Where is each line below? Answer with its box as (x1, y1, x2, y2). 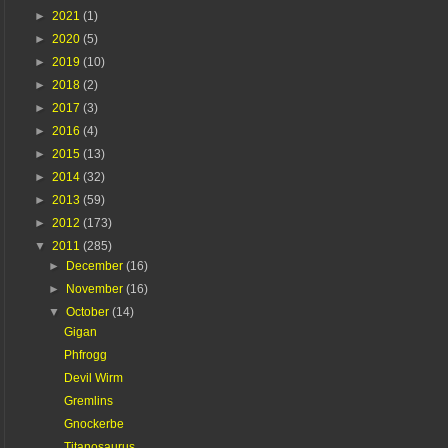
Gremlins (63, 393, 113, 408)
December (66, 258, 127, 273)
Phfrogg (63, 347, 107, 362)
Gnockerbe (63, 416, 124, 431)
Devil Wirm (63, 370, 123, 385)
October (66, 304, 113, 319)
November (66, 281, 127, 296)
